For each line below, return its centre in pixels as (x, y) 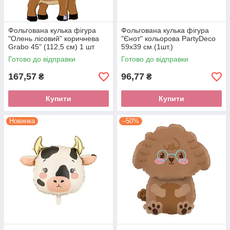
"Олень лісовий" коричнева (54, 39)
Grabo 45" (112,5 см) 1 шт (51, 47)
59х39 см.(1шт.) (147, 47)
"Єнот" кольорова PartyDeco (168, 39)
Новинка (22, 121)
